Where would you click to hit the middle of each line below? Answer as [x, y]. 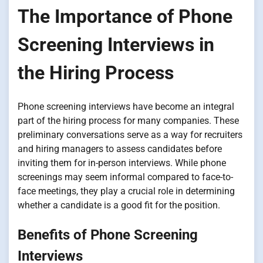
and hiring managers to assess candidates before [120, 149]
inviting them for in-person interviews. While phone [122, 163]
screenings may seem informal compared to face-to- [125, 177]
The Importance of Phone [125, 17]
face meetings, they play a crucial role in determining [126, 191]
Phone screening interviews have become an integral [126, 106]
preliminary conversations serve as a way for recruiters [130, 134]
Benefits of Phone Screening [108, 235]
